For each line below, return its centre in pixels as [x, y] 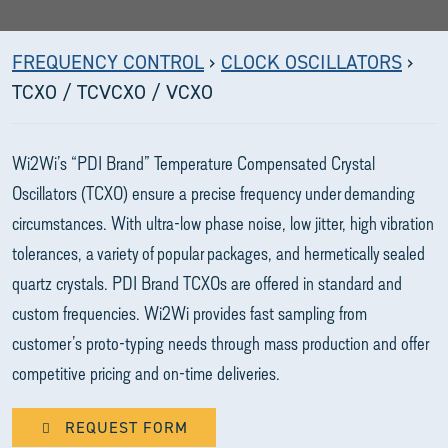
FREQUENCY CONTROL [108, 62]
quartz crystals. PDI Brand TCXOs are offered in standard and [207, 283]
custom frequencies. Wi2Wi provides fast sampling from [189, 313]
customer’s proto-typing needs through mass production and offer [220, 343]
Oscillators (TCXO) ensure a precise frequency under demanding [213, 193]
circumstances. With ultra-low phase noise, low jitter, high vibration [223, 223]
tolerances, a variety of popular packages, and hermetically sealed [218, 253]
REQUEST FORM [123, 427]
